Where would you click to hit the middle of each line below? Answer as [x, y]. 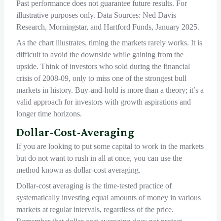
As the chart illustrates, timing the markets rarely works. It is [109, 43]
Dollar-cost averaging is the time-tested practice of [94, 186]
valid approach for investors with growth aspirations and [103, 102]
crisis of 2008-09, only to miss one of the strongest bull [101, 78]
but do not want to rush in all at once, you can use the [99, 158]
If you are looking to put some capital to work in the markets [110, 147]
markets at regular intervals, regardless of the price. [95, 210]
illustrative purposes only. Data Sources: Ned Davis [96, 15]
